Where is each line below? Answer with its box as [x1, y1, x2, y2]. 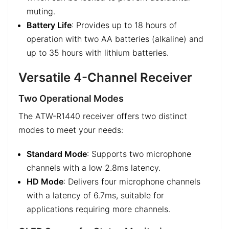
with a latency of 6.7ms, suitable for [27, 190, 164, 200]
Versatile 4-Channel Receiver [18, 70, 192, 85]
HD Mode [27, 176, 63, 187]
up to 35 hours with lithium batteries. [27, 48, 169, 58]
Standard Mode [27, 148, 87, 159]
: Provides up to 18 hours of [72, 20, 177, 31]
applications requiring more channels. [27, 203, 170, 214]
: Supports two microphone [87, 148, 191, 159]
